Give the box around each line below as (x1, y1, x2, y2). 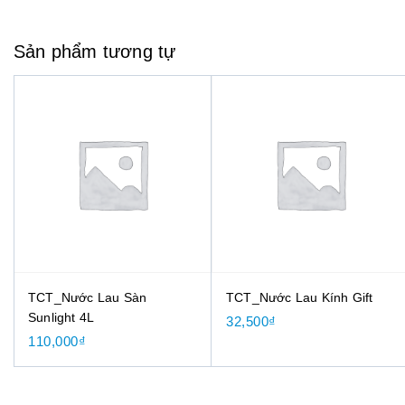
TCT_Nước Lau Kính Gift (226, 289, 373, 305)
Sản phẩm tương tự (14, 41, 176, 61)
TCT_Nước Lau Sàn (28, 289, 147, 305)
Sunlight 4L (28, 309, 95, 325)
